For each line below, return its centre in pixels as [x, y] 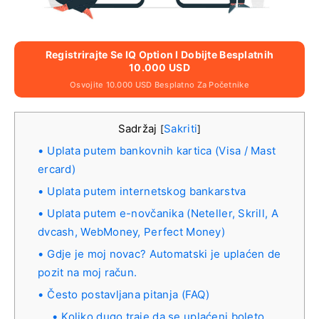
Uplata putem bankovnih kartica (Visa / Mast [162, 151]
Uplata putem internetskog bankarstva [147, 191]
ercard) [57, 169]
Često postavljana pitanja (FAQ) [128, 294]
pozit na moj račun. [88, 272]
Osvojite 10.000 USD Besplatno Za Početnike [159, 85]
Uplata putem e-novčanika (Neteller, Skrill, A [163, 213]
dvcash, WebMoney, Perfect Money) [131, 232]
